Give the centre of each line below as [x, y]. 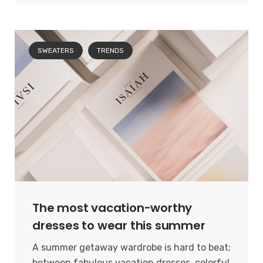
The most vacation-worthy [112, 208]
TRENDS [110, 50]
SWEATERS [56, 50]
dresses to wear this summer [119, 226]
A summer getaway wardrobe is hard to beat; [131, 248]
